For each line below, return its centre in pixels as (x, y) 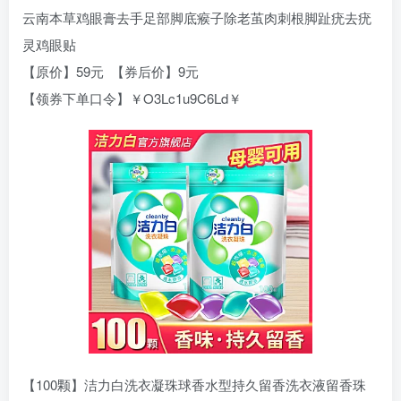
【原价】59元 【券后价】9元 (111, 72)
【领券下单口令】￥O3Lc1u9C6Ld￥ (132, 98)
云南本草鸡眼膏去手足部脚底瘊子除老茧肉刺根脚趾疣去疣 (197, 18)
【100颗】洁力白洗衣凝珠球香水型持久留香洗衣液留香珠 (194, 385)
